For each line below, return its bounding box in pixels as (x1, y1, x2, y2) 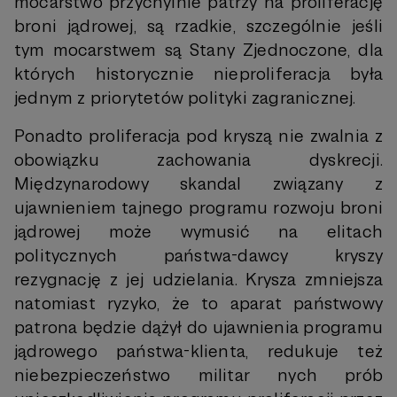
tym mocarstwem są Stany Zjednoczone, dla (14, 39, 383, 61)
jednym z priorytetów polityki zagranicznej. (14, 87, 356, 109)
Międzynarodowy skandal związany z (14, 173, 383, 195)
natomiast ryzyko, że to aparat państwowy (14, 292, 383, 315)
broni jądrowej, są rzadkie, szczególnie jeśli (14, 15, 383, 37)
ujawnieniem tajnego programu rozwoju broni (14, 197, 383, 219)
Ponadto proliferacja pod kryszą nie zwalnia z (14, 125, 383, 147)
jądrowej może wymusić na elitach (14, 221, 383, 243)
